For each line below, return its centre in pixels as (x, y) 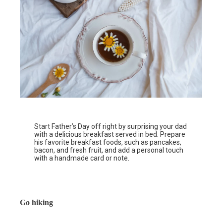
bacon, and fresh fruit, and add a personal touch (109, 150)
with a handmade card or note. (82, 158)
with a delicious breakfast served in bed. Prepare (110, 135)
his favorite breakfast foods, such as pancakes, (108, 142)
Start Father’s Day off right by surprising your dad (111, 127)
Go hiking (36, 203)
